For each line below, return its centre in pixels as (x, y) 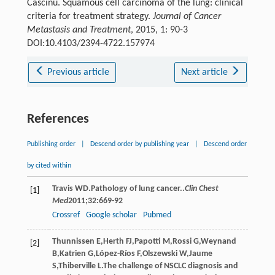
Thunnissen (73, 241)
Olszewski (160, 254)
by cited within (49, 165)
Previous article (79, 72)
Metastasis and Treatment (79, 30)
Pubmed (157, 215)
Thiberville (77, 266)
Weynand (218, 241)
